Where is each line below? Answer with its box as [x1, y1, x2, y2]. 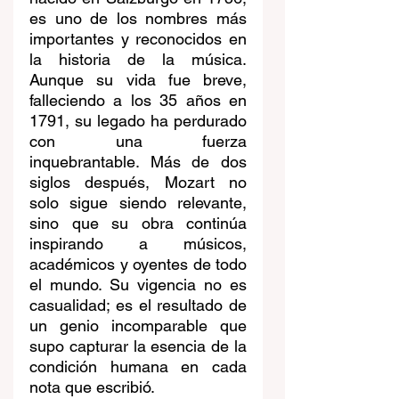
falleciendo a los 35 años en [29, 91, 247, 110]
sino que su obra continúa [29, 214, 247, 233]
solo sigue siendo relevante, [29, 193, 247, 213]
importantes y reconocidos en [29, 29, 247, 49]
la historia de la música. [29, 50, 247, 69]
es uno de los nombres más [29, 9, 247, 28]
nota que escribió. [29, 378, 155, 397]
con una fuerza [29, 132, 247, 151]
